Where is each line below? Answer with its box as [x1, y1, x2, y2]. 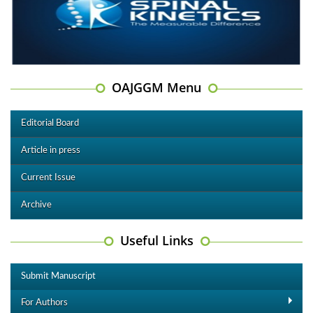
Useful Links [119, 232, 194, 249]
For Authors [21, 298, 68, 308]
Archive [21, 201, 52, 210]
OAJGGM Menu [112, 79, 201, 96]
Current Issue [21, 173, 75, 183]
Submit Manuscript [21, 272, 96, 282]
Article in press [21, 146, 80, 156]
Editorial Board [21, 119, 79, 129]
